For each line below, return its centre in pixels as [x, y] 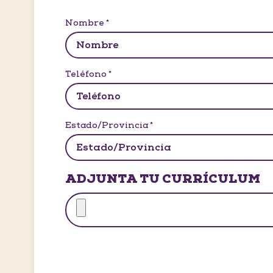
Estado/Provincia [107, 126]
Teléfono [86, 74]
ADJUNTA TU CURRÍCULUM [163, 179]
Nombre [85, 23]
